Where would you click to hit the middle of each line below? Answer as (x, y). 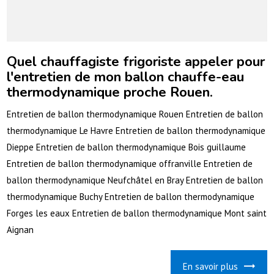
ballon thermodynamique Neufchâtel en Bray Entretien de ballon (135, 180)
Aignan (20, 229)
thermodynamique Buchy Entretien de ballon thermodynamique (131, 196)
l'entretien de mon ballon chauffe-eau (126, 76)
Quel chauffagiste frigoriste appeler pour (136, 61)
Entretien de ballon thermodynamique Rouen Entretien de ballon (135, 114)
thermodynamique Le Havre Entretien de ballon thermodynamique (136, 130)
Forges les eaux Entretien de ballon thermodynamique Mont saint (137, 213)
